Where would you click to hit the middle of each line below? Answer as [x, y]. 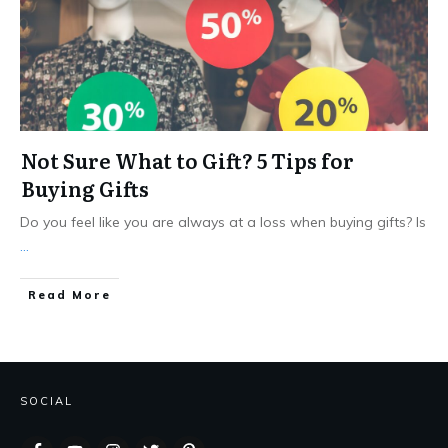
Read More [69, 294]
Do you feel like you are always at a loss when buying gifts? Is [223, 221]
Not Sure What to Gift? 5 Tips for [187, 159]
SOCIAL [46, 400]
